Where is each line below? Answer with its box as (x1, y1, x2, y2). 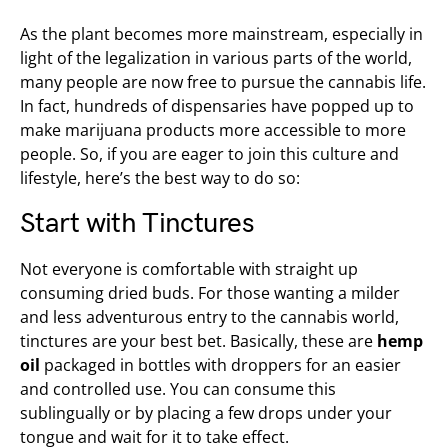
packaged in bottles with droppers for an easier (40, 354, 401, 376)
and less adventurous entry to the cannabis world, (20, 306, 399, 328)
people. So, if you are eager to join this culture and (20, 143, 399, 165)
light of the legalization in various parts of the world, (20, 47, 412, 69)
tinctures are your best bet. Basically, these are (20, 330, 377, 352)
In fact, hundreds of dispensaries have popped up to (20, 95, 414, 117)
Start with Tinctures (20, 207, 254, 240)
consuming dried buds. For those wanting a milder (20, 282, 400, 304)
